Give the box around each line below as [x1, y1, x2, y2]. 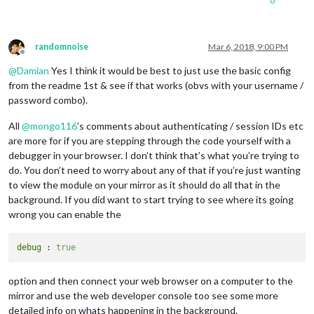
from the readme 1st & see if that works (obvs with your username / [8, 78, 303, 91]
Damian [17, 64, 49, 76]
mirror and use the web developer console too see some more [8, 289, 278, 302]
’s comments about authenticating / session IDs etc [77, 119, 303, 132]
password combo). [8, 93, 88, 106]
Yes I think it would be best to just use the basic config [49, 64, 291, 76]
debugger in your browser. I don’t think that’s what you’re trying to [8, 149, 299, 161]
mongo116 [30, 119, 77, 132]
